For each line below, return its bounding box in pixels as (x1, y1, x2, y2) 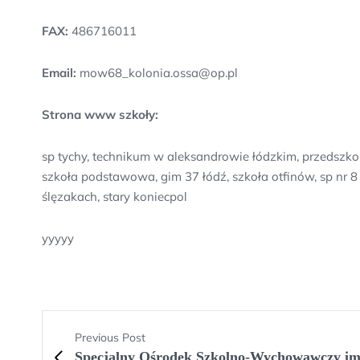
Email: (42, 65, 76, 80)
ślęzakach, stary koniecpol (42, 189, 187, 204)
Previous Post (75, 330, 145, 345)
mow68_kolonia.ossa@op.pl (76, 65, 238, 80)
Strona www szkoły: (42, 107, 158, 122)
